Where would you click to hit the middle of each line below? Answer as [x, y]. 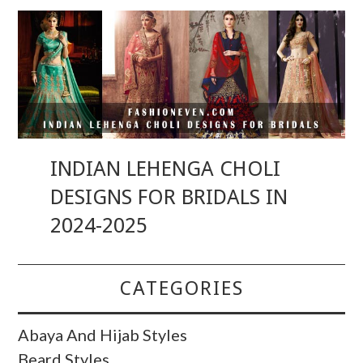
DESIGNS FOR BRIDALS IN [169, 196]
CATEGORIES [181, 288]
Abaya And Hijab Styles [103, 334]
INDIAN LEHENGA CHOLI [166, 168]
